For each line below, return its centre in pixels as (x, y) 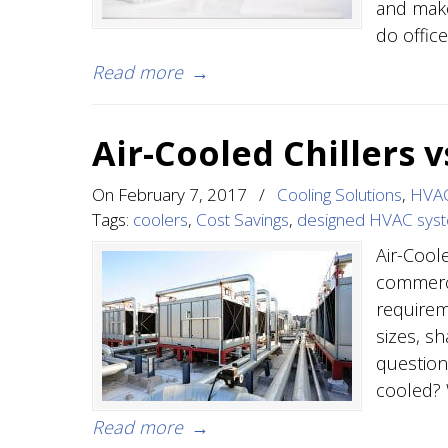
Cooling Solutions (339, 194)
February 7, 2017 (182, 194)
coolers (160, 219)
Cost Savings (242, 219)
